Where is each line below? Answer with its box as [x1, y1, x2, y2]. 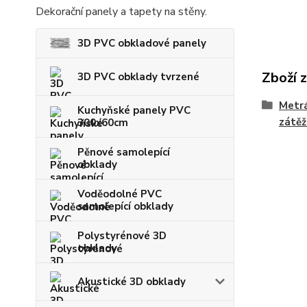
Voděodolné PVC [77, 187, 162, 201]
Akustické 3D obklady [77, 275, 186, 288]
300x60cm [77, 116, 128, 130]
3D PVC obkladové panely [77, 36, 206, 50]
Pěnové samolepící [77, 145, 170, 159]
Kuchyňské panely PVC [77, 103, 191, 117]
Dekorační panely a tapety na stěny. [36, 4, 207, 19]
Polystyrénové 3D [77, 229, 167, 243]
